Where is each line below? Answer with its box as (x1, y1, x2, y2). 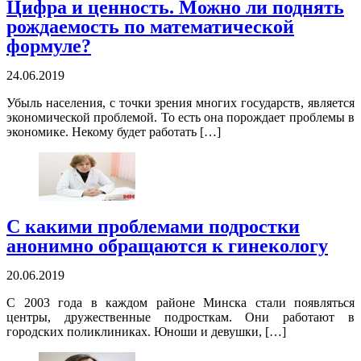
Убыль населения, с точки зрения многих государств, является (6, 96, 355, 110)
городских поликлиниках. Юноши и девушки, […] (6, 325, 286, 339)
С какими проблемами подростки (6, 216, 300, 238)
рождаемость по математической (6, 16, 294, 38)
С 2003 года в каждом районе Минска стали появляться (6, 296, 355, 310)
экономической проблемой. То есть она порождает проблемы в (6, 110, 355, 125)
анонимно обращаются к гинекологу (6, 235, 328, 257)
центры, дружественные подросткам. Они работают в (6, 310, 355, 325)
